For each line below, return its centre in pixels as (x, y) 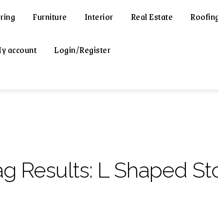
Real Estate (152, 17)
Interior (99, 17)
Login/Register (82, 50)
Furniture (50, 17)
